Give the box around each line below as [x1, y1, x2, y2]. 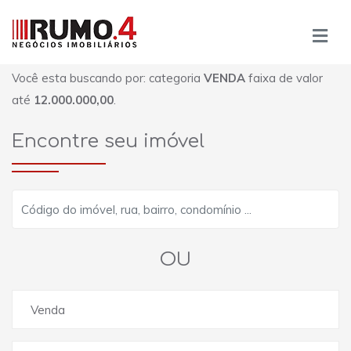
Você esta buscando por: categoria [12, 70, 204, 85]
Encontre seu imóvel [12, 131, 204, 153]
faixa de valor [245, 70, 323, 85]
